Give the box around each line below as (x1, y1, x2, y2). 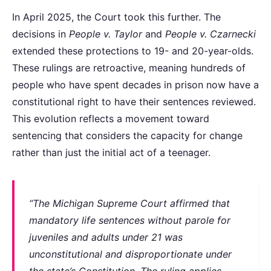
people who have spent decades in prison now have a (12, 78, 259, 91)
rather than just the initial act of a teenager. (12, 146, 211, 158)
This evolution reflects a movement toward (12, 112, 209, 125)
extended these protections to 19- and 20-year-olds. (12, 44, 253, 57)
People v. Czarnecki (165, 27, 256, 40)
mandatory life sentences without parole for (29, 214, 230, 226)
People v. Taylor (69, 27, 142, 40)
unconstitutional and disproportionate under (29, 247, 232, 260)
